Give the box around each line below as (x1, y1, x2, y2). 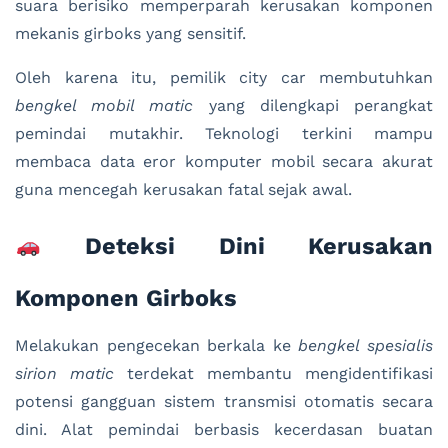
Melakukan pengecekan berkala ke (15, 336, 299, 356)
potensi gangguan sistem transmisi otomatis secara (15, 392, 433, 412)
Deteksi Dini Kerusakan (41, 232, 433, 261)
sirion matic (15, 364, 114, 384)
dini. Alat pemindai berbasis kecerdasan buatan (15, 420, 433, 440)
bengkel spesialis (298, 336, 434, 356)
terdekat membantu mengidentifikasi (114, 364, 433, 384)
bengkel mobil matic (15, 96, 194, 116)
